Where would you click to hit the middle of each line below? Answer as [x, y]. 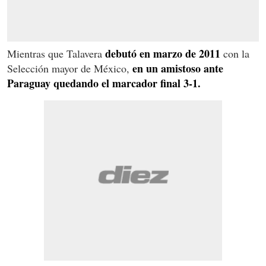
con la [235, 53]
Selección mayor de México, [68, 68]
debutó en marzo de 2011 [163, 53]
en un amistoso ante [176, 68]
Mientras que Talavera [56, 53]
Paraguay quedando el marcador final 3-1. [104, 83]
